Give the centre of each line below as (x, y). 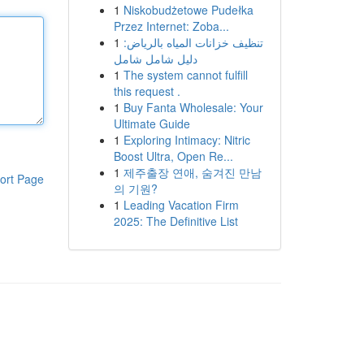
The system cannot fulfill (185, 75)
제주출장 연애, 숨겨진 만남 (192, 172)
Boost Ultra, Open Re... (173, 156)
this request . (147, 91)
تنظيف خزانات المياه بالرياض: (193, 42)
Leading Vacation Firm (181, 205)
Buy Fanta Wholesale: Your (193, 107)
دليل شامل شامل (155, 58)
